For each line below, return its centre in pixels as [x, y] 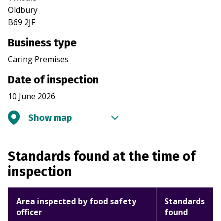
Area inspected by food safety [76, 202]
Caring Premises [38, 59]
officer [29, 212]
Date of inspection [53, 80]
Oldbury [23, 10]
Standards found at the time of [102, 157]
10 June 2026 [32, 96]
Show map [50, 118]
